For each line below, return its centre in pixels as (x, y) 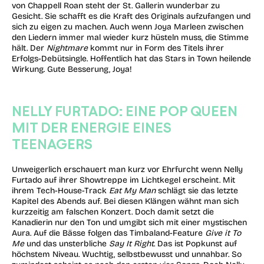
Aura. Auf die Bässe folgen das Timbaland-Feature (108, 233)
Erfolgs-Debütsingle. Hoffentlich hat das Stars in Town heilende (131, 59)
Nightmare (67, 48)
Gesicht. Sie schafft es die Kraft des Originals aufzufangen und (131, 16)
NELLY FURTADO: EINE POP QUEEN (125, 110)
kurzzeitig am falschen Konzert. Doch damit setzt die (113, 212)
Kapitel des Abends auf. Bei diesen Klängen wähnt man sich (125, 201)
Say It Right (131, 243)
